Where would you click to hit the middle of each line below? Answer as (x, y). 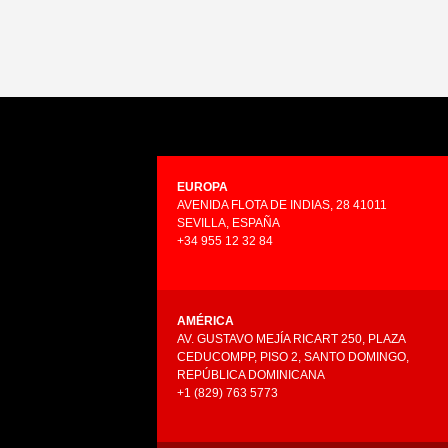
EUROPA (202, 187)
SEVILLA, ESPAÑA (228, 223)
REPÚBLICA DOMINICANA (251, 375)
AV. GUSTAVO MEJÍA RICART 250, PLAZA (291, 339)
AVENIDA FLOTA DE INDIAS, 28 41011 (282, 205)
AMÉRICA (205, 321)
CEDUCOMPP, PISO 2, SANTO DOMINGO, (293, 357)
